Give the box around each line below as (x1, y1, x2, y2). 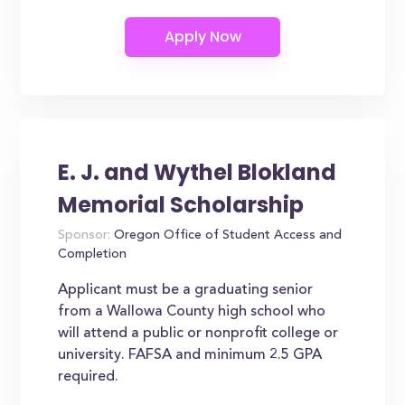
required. (58, 370, 119, 384)
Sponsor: (58, 230, 111, 242)
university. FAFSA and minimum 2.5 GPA (58, 348, 323, 363)
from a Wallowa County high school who (58, 305, 326, 319)
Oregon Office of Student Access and (110, 230, 343, 242)
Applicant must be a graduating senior (58, 283, 314, 297)
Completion (58, 249, 127, 261)
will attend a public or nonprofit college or (58, 326, 339, 341)
